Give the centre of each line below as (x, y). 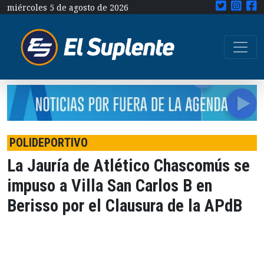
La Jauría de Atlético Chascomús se (128, 166)
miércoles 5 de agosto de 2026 (68, 7)
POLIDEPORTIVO (49, 143)
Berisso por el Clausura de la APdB (125, 206)
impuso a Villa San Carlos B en (110, 186)
